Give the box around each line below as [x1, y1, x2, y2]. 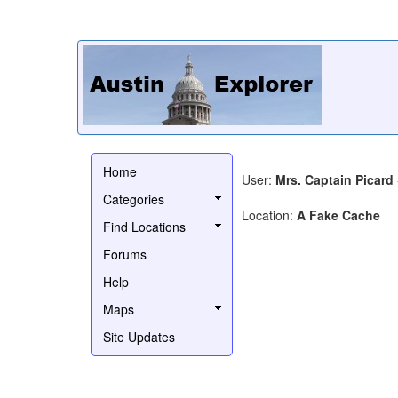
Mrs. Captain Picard [275, 170, 394, 188]
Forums [103, 244, 147, 263]
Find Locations [103, 217, 186, 235]
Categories [103, 189, 164, 208]
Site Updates [103, 327, 175, 346]
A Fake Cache [297, 205, 380, 224]
